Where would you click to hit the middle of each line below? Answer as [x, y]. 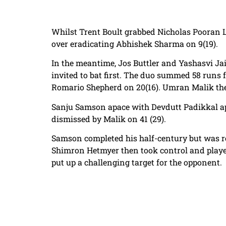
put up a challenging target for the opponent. [137, 162]
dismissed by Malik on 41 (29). [109, 119]
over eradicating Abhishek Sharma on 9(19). [135, 43]
